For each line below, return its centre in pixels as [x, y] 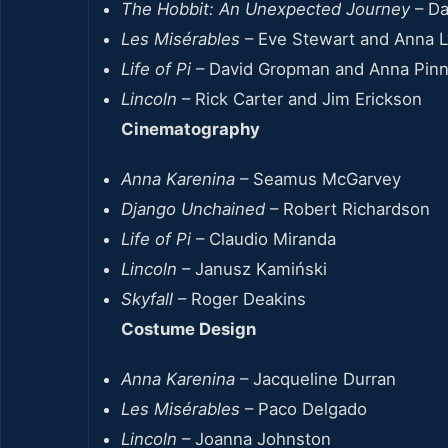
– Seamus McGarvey [318, 178]
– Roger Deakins [239, 298]
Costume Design [188, 328]
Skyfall [147, 298]
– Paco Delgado [303, 408]
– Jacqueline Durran [315, 378]
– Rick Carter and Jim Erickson [299, 98]
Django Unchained [193, 208]
